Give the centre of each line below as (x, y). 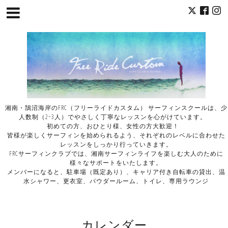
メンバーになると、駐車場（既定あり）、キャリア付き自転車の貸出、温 (116, 172)
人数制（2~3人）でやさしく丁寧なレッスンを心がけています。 (116, 117)
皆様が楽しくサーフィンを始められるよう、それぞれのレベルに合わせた (116, 135)
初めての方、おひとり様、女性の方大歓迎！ (116, 126)
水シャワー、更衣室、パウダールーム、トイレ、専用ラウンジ (116, 181)
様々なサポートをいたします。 (116, 162)
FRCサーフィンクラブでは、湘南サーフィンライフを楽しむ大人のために (116, 153)
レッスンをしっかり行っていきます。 (116, 144)
